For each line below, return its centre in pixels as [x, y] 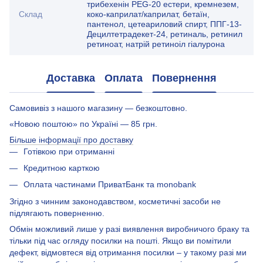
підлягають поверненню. [57, 213]
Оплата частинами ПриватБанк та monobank [110, 185]
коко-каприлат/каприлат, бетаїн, [148, 14]
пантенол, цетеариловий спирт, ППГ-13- [164, 24]
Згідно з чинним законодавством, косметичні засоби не [115, 201]
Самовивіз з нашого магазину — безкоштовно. [98, 108]
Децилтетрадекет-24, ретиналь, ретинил [165, 34]
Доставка [71, 78]
